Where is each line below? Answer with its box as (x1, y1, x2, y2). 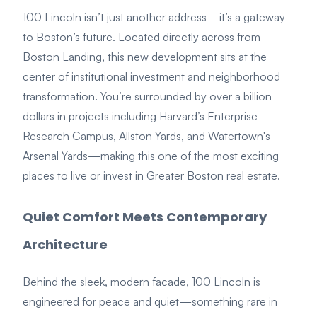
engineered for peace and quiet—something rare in (23, 294, 277, 309)
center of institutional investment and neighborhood (23, 69, 280, 83)
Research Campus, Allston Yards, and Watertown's (23, 128, 270, 143)
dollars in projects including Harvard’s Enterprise (23, 108, 258, 123)
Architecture (23, 236, 108, 254)
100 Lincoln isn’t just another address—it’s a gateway (23, 9, 285, 24)
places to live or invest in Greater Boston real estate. (23, 168, 280, 183)
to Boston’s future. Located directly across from (23, 29, 260, 44)
